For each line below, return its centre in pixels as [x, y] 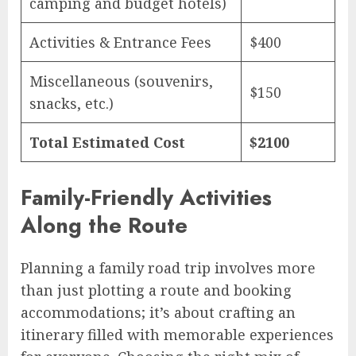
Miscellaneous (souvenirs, [121, 81]
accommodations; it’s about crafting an [158, 313]
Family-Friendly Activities [146, 197]
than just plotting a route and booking [156, 290]
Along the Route [104, 225]
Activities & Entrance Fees [120, 42]
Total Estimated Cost [107, 142]
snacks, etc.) [72, 103]
